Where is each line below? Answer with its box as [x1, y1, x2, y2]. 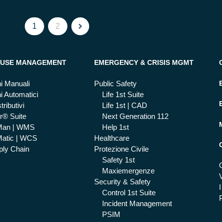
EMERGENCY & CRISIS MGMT [94, 58, 194, 67]
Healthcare [94, 134, 129, 142]
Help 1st [102, 123, 129, 131]
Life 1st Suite [102, 90, 144, 99]
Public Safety [94, 79, 137, 88]
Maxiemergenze [102, 166, 155, 175]
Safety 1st [102, 156, 135, 164]
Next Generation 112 [102, 112, 168, 120]
